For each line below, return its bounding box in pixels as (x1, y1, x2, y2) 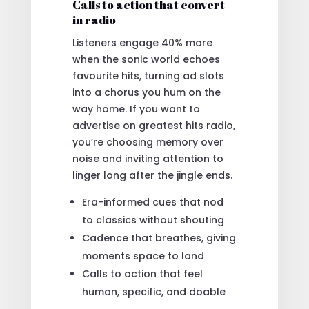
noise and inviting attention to (72, 151, 223, 166)
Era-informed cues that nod (81, 195, 223, 209)
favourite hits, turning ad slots (72, 68, 224, 83)
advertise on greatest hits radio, (72, 118, 235, 132)
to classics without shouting (81, 212, 224, 227)
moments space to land (81, 248, 204, 263)
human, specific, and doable (81, 284, 226, 299)
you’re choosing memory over (72, 134, 223, 149)
